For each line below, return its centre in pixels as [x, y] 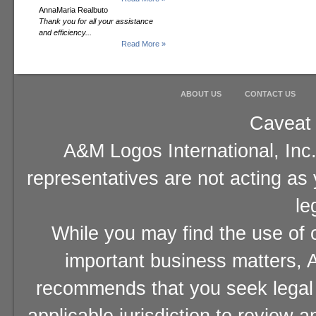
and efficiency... [65, 32]
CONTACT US [270, 94]
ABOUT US [201, 94]
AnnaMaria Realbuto [73, 10]
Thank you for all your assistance [96, 21]
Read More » [144, 44]
